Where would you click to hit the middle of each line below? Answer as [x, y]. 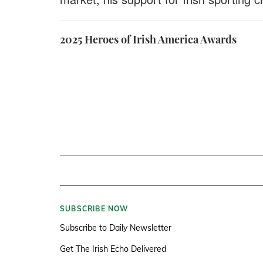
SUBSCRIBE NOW [94, 209]
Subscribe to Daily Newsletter [116, 228]
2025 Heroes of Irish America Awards [148, 39]
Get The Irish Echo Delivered [113, 249]
